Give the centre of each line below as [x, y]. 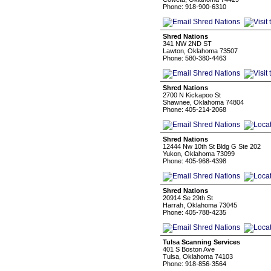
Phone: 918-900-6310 [194, 7]
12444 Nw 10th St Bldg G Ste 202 [212, 146]
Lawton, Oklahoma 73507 [200, 51]
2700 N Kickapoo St [192, 95]
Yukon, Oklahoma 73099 [199, 154]
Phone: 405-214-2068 [194, 109]
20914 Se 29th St [188, 198]
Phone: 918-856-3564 [194, 264]
